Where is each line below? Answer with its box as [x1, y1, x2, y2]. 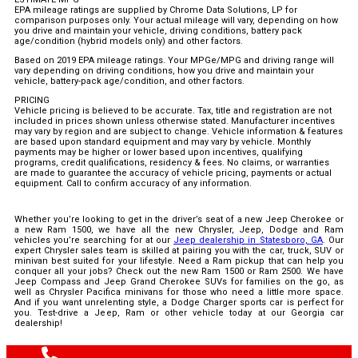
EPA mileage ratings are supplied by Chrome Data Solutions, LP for [14, 5, 297, 16]
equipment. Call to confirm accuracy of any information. [14, 178, 252, 189]
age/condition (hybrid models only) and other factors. [14, 36, 243, 47]
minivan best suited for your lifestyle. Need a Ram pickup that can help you [14, 256, 344, 267]
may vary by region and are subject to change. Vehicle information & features [14, 126, 343, 137]
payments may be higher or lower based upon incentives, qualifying [14, 147, 303, 158]
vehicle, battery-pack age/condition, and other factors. [14, 76, 245, 87]
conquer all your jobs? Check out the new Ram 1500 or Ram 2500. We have [14, 266, 344, 277]
